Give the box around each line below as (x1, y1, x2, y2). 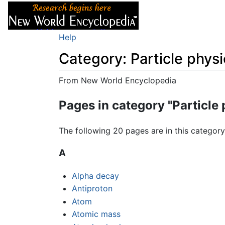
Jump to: (59, 87, 92, 98)
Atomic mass (71, 209, 121, 219)
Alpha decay (71, 170, 119, 181)
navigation (92, 87, 132, 98)
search (137, 87, 162, 98)
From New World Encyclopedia (59, 75, 176, 86)
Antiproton (71, 183, 113, 194)
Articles (155, 11, 184, 21)
